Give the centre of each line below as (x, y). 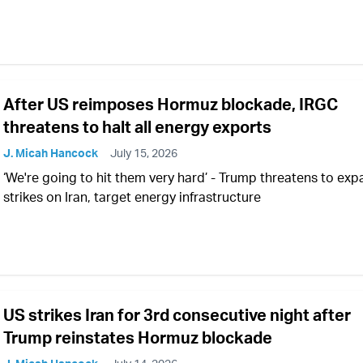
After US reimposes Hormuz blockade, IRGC (171, 105)
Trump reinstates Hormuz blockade (138, 338)
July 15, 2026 (144, 153)
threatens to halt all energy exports (137, 127)
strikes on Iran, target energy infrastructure (132, 197)
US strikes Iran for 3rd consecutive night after (177, 315)
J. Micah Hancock (51, 153)
